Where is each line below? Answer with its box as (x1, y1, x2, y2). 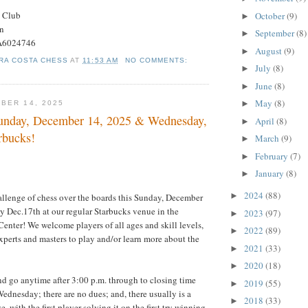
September (254, 27, 296, 40)
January (254, 167, 286, 180)
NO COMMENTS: (124, 56, 190, 65)
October (254, 9, 287, 22)
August (254, 44, 284, 57)
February (254, 149, 290, 162)
